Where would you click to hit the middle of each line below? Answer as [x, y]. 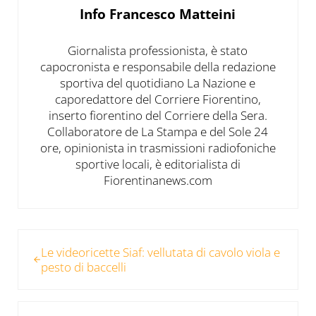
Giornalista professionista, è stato [158, 50]
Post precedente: [62, 237]
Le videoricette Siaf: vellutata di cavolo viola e [160, 253]
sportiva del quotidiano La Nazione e [158, 83]
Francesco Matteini [173, 14]
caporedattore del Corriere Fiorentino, [158, 99]
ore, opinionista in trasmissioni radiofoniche [158, 147]
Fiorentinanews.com [158, 180]
